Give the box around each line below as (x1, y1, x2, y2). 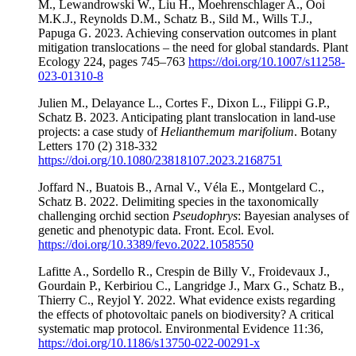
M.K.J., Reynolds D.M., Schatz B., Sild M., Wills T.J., (38, 11, 312, 25)
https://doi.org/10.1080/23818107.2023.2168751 (38, 153, 282, 167)
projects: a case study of (38, 124, 161, 138)
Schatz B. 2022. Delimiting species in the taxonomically (38, 194, 319, 208)
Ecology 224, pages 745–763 (38, 54, 188, 68)
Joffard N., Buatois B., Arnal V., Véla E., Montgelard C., (38, 180, 324, 194)
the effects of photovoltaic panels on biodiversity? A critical (38, 307, 334, 321)
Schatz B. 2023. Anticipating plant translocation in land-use (38, 110, 335, 124)
